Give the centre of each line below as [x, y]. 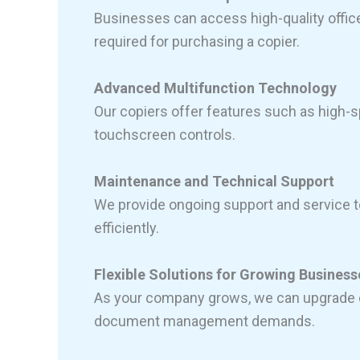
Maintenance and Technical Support [214, 181]
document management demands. [205, 321]
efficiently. [127, 227]
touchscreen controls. [165, 134]
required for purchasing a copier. [197, 42]
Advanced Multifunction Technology [215, 88]
